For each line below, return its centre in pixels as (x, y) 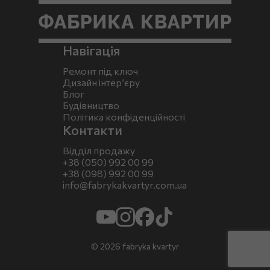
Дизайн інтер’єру (101, 82)
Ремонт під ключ (100, 71)
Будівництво (91, 105)
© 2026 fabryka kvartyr (135, 246)
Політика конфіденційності (124, 116)
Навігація (92, 50)
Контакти (93, 130)
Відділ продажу (99, 150)
